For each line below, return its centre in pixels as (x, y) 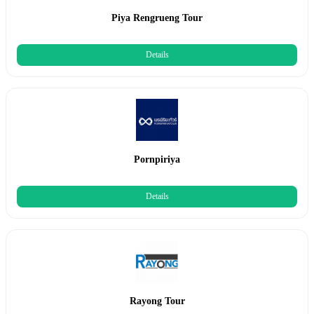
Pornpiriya (157, 159)
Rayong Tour (157, 301)
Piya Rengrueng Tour (157, 18)
